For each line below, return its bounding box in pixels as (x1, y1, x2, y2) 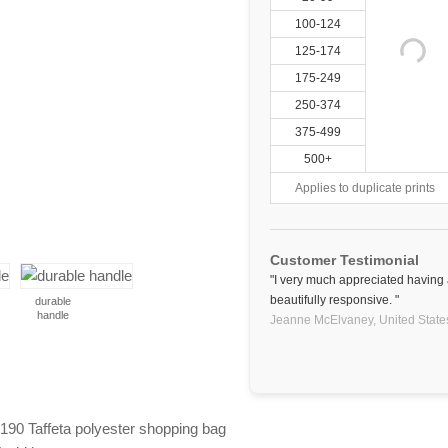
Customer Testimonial (270, 252, 419, 268)
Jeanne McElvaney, (270, 313, 376, 327)
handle (36, 309, 69, 321)
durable (34, 295, 71, 307)
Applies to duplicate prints (295, 181, 435, 195)
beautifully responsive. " (270, 293, 399, 307)
